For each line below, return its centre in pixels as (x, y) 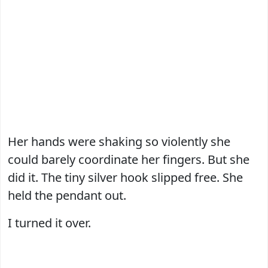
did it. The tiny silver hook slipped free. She (125, 177)
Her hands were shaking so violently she (119, 141)
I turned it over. (49, 223)
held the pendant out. (67, 195)
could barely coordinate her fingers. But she (129, 159)
